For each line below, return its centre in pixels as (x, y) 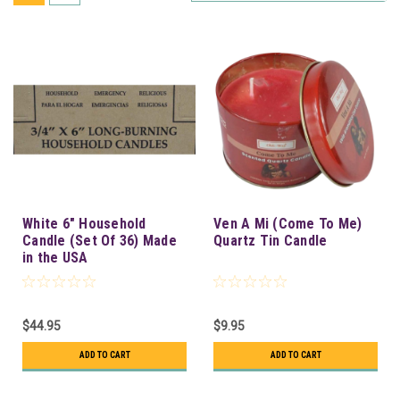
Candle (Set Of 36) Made (100, 241)
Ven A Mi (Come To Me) (288, 224)
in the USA (55, 258)
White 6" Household (84, 224)
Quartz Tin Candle (271, 241)
